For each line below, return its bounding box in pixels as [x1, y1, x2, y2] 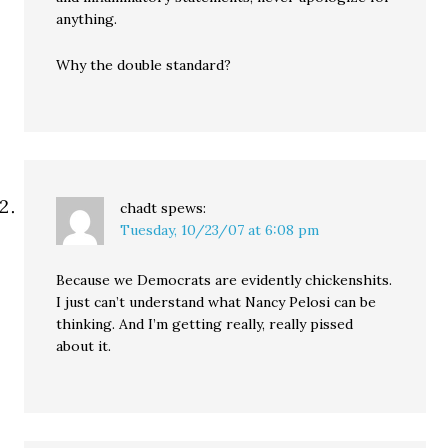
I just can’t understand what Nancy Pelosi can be [56, 292, 377, 311]
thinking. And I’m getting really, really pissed [56, 314, 354, 333]
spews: [161, 198, 207, 217]
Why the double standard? [56, 55, 232, 74]
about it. [56, 336, 112, 355]
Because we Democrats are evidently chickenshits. [56, 270, 393, 289]
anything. [56, 9, 118, 28]
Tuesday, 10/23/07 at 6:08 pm [120, 220, 320, 239]
